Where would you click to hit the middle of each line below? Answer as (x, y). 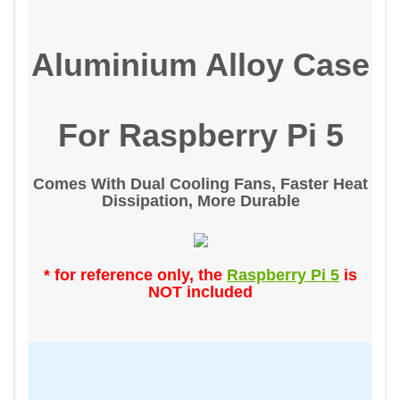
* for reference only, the (135, 275)
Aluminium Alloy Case (200, 65)
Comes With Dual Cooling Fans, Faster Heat (200, 184)
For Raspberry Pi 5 (200, 135)
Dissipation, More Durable (200, 201)
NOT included (200, 292)
